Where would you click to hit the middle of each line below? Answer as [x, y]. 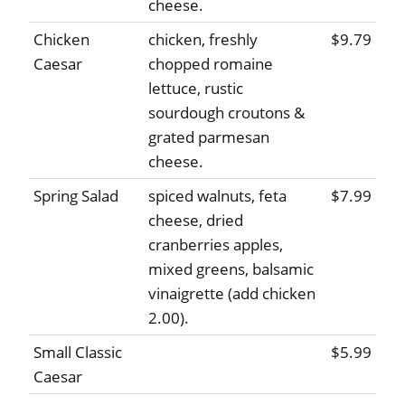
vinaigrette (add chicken [232, 294]
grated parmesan [209, 137]
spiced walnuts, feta [217, 196]
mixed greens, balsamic [231, 269]
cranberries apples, [216, 245]
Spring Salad [76, 196]
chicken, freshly [203, 40]
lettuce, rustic [196, 89]
